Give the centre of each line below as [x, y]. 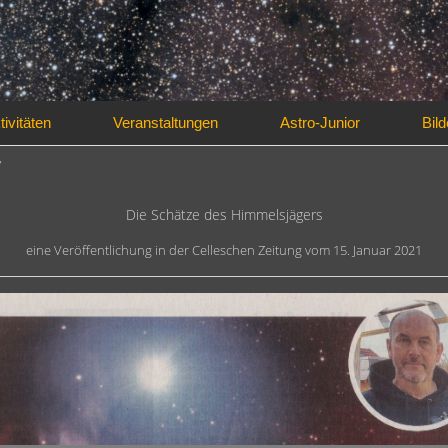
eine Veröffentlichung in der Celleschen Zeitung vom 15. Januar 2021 [224, 250]
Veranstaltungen [165, 123]
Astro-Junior [320, 123]
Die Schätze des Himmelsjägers [224, 215]
